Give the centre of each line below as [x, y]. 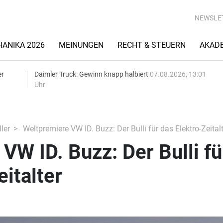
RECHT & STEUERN [152, 45]
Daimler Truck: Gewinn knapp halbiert [92, 74]
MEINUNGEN [81, 45]
